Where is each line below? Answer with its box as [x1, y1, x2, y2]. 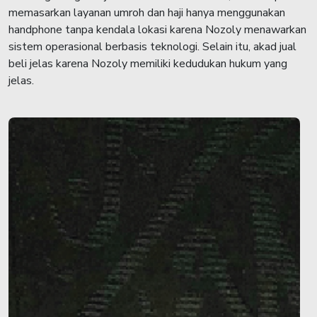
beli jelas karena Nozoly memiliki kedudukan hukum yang [8, 56, 287, 71]
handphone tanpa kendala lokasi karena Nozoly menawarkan [8, 22, 306, 38]
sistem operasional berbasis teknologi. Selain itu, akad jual [8, 39, 296, 54]
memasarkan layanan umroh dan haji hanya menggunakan [8, 5, 285, 21]
